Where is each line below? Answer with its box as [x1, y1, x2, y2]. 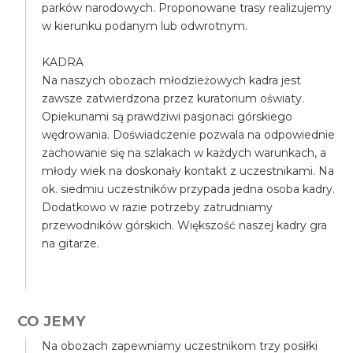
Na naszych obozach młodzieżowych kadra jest [42, 73, 302, 87]
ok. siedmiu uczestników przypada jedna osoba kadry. [42, 182, 336, 196]
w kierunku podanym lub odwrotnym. [42, 19, 248, 33]
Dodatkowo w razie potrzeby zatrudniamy [42, 200, 273, 214]
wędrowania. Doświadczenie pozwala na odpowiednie [42, 128, 336, 142]
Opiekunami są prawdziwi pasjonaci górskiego [42, 110, 293, 124]
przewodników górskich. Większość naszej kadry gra [42, 218, 328, 232]
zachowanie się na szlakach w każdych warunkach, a [42, 146, 327, 160]
